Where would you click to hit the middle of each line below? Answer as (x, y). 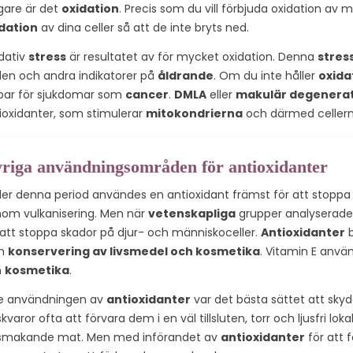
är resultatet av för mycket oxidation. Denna (192, 56)
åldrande (186, 75)
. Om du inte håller (266, 75)
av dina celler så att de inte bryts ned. (143, 27)
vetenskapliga (192, 213)
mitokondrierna (194, 113)
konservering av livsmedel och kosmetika (134, 251)
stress (47, 56)
